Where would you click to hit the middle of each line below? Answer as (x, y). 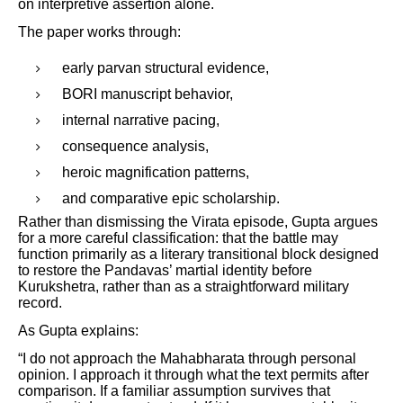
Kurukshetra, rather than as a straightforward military (184, 286)
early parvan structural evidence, (166, 67)
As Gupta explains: (78, 330)
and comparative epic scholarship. (171, 198)
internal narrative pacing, (141, 120)
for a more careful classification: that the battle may (178, 237)
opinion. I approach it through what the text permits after (193, 375)
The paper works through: (99, 32)
